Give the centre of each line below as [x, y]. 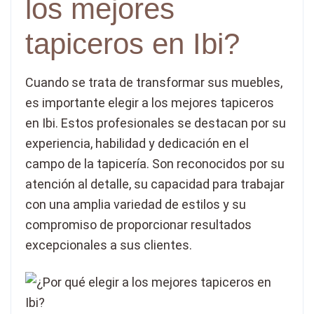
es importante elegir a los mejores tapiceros [150, 103]
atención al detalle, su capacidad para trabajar [155, 184]
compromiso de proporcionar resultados [138, 225]
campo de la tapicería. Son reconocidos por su [155, 164]
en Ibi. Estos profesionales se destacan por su [156, 123]
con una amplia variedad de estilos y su [136, 205]
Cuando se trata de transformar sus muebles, [154, 83]
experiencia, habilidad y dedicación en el [137, 144]
